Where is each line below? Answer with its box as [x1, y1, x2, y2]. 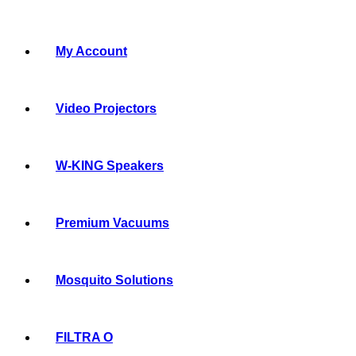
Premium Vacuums [56, 216, 169, 230]
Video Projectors [56, 102, 157, 115]
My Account [56, 44, 127, 58]
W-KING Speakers [56, 159, 164, 172]
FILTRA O [56, 331, 113, 344]
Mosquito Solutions [56, 273, 173, 287]
